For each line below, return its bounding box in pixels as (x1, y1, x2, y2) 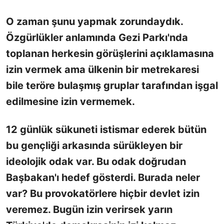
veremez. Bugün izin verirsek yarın (6, 203, 172, 215)
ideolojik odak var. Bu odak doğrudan (6, 155, 186, 167)
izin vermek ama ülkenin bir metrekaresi (6, 63, 199, 75)
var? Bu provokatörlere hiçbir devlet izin (6, 187, 199, 199)
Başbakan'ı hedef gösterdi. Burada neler (6, 171, 200, 183)
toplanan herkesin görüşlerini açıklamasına (6, 47, 214, 59)
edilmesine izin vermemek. (6, 95, 135, 107)
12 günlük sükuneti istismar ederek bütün (6, 123, 206, 135)
